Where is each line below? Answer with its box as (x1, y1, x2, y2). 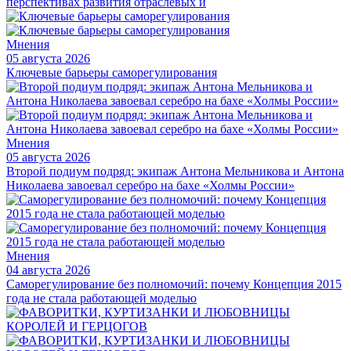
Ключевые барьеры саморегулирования (6, 65, 217, 79)
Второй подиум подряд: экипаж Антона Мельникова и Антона (6, 164, 344, 178)
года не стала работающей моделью (6, 291, 197, 305)
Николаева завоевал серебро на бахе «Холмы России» (6, 178, 295, 192)
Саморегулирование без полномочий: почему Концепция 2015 (6, 277, 342, 291)
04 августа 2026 (6, 262, 90, 277)
